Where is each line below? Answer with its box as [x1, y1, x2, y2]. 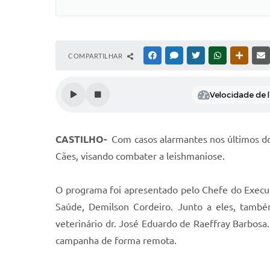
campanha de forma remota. [55, 235, 177, 246]
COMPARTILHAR [68, 52, 124, 60]
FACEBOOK [159, 52, 193, 59]
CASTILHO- [55, 134, 110, 145]
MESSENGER [180, 52, 218, 59]
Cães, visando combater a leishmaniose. [55, 151, 225, 162]
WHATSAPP [224, 52, 259, 59]
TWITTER [202, 52, 230, 59]
